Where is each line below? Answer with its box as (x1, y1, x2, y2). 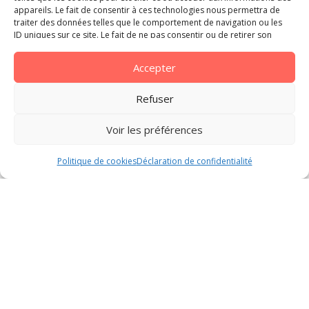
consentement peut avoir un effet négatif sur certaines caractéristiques (14, 41, 290, 53)
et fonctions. (14, 54, 62, 66)
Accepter (133, 60, 176, 74)
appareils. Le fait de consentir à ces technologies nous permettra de (14, 4, 280, 16)
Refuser (135, 91, 174, 106)
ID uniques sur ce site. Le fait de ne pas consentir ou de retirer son (14, 29, 272, 41)
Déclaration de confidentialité (136, 155, 252, 167)
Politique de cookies (57, 155, 137, 167)
